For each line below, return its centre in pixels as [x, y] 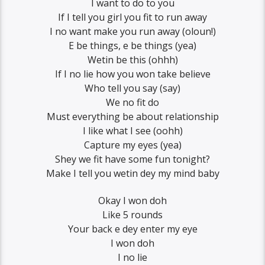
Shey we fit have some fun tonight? [132, 159]
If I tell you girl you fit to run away [132, 17]
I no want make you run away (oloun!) [132, 31]
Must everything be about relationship [132, 116]
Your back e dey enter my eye [132, 229]
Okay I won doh [132, 201]
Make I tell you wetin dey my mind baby [132, 173]
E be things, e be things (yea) [132, 45]
